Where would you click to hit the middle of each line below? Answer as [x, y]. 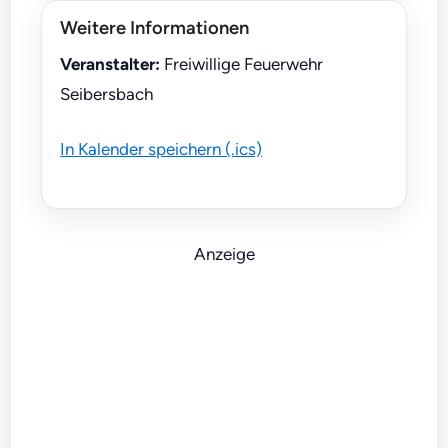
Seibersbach [107, 93]
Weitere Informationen [155, 27]
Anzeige [224, 253]
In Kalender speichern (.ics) [161, 149]
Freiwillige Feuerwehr [242, 63]
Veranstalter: [110, 63]
